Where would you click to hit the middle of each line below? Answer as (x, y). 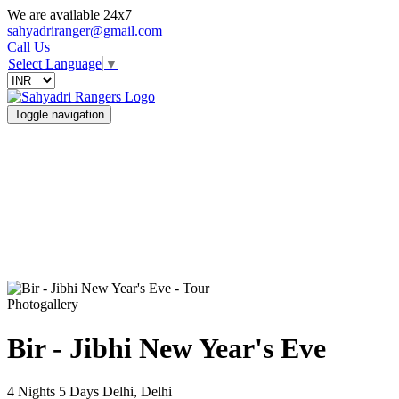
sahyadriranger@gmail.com (85, 31)
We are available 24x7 (69, 15)
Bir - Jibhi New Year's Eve (167, 348)
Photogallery (43, 305)
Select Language (55, 64)
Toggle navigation (59, 115)
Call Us (28, 47)
